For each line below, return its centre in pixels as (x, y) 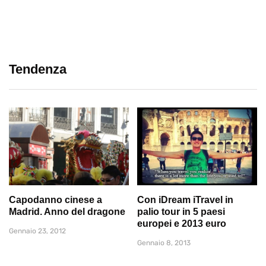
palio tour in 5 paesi (181, 212)
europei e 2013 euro (182, 224)
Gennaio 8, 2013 (164, 243)
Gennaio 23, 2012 (37, 231)
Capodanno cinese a (56, 200)
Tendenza (38, 69)
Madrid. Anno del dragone (67, 212)
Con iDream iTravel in (185, 200)
